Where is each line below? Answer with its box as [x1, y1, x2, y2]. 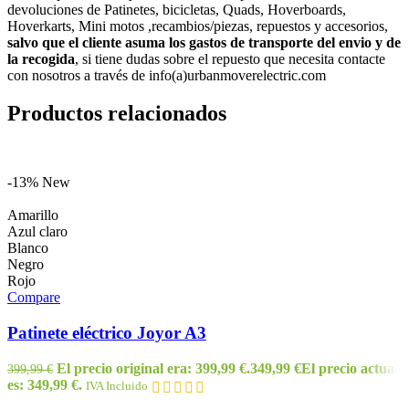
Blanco [7, 240, 48, 257]
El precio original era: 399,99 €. [57, 360, 250, 376]
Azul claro [7, 224, 68, 240]
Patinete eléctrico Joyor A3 [7, 323, 206, 343]
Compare [7, 289, 60, 306]
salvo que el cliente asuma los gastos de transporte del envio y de [7, 34, 401, 50]
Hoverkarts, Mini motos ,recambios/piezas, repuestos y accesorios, [7, 17, 388, 34]
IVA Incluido [86, 379, 148, 393]
